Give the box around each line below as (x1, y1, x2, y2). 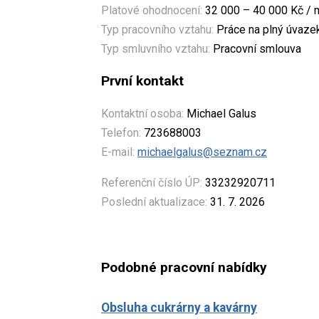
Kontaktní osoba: (101, 106, 184, 120)
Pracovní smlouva (210, 41, 301, 56)
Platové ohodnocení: (101, 3, 202, 17)
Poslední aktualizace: (101, 194, 207, 209)
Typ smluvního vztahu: (101, 41, 210, 56)
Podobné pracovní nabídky (101, 259, 267, 276)
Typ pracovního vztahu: (101, 22, 214, 36)
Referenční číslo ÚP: (101, 175, 202, 189)
